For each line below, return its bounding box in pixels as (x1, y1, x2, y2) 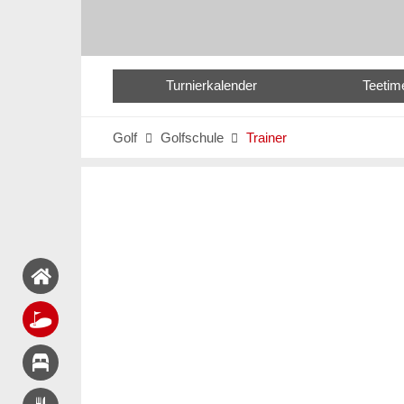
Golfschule (160, 130, 224, 146)
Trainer (246, 130, 288, 146)
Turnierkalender (165, 78, 257, 94)
